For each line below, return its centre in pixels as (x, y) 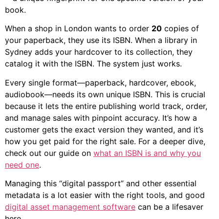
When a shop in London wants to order (78, 29)
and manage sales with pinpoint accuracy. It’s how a (101, 118)
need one (22, 164)
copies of (180, 29)
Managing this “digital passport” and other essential (101, 184)
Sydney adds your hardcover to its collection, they (99, 52)
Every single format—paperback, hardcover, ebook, (100, 82)
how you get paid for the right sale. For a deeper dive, (105, 141)
